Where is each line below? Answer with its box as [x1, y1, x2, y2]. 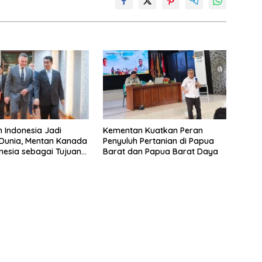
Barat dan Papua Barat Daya [102, 146, 218, 157]
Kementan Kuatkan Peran [102, 125, 203, 136]
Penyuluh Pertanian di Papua [102, 136, 214, 147]
